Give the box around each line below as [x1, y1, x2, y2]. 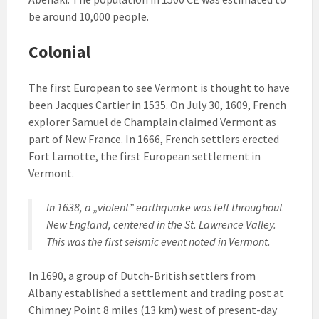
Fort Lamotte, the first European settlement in [28, 148, 261, 163]
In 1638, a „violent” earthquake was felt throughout [46, 199, 283, 214]
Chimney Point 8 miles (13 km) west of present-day [28, 302, 277, 317]
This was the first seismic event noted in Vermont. [46, 234, 271, 249]
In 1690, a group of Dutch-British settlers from [28, 268, 256, 283]
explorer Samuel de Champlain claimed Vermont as [28, 114, 276, 129]
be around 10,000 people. [28, 9, 149, 23]
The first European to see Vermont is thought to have [28, 80, 290, 95]
